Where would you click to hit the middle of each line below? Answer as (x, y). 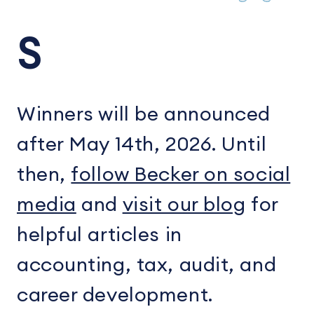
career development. (123, 295)
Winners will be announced (144, 114)
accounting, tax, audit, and (147, 265)
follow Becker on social (181, 175)
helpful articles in (100, 235)
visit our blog (184, 205)
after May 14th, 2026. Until (142, 144)
